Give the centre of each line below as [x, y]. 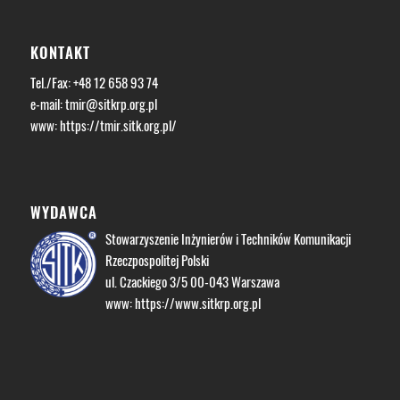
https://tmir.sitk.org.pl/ [118, 125]
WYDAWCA [63, 212]
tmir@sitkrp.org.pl [111, 104]
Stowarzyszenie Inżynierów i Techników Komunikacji [228, 239]
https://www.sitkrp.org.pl [197, 303]
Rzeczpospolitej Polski [157, 260]
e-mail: [47, 104]
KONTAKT [60, 52]
